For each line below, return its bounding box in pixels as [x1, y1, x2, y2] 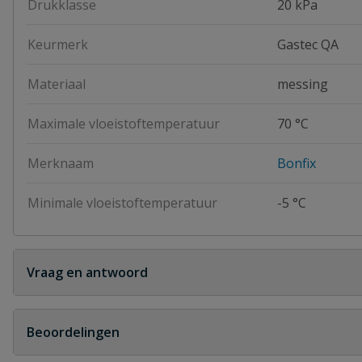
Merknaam [27, 154, 94, 172]
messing [277, 75, 328, 93]
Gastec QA [277, 36, 339, 53]
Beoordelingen [27, 323, 120, 341]
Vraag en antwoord [27, 263, 148, 281]
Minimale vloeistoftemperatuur [27, 194, 217, 212]
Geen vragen [27, 296, 104, 314]
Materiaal [27, 75, 86, 93]
